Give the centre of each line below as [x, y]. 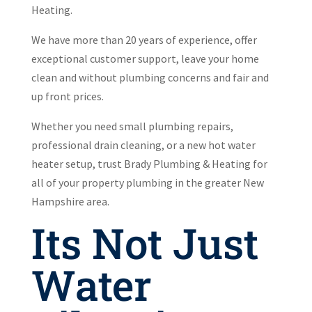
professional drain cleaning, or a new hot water [143, 145]
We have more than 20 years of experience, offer [144, 40]
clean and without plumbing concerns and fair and [150, 77]
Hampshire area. [70, 201]
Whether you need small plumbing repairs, [132, 126]
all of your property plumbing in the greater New [147, 182]
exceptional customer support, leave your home [145, 58]
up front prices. [67, 96]
